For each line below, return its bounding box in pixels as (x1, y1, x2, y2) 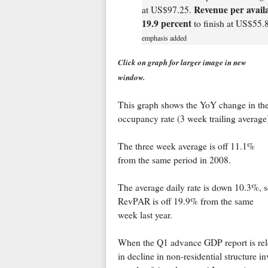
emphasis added (141, 32, 187, 42)
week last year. (117, 208, 172, 221)
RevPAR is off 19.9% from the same (117, 194, 254, 207)
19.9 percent (141, 16, 191, 30)
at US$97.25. (141, 3, 194, 16)
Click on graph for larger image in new (117, 56, 246, 68)
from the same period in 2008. (117, 153, 231, 166)
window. (117, 71, 145, 83)
